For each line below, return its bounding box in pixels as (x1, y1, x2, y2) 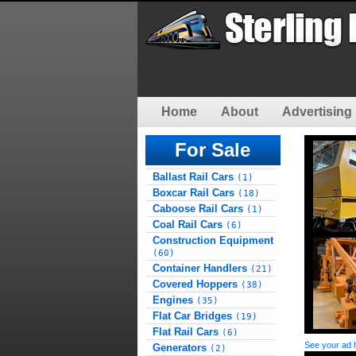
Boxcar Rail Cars (152, 187, 238, 199)
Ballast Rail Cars (152, 171, 237, 183)
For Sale (175, 139, 250, 161)
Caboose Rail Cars (152, 203, 246, 215)
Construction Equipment (152, 234, 273, 246)
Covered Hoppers (152, 278, 241, 290)
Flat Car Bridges (152, 310, 235, 322)
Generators (152, 342, 210, 354)
